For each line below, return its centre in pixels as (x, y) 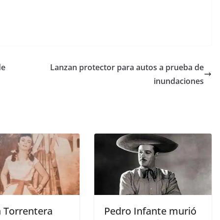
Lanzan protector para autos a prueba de (127, 67)
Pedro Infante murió (150, 211)
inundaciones (179, 81)
